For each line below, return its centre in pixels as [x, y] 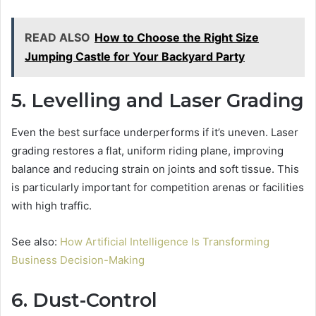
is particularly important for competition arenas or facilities [158, 187]
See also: [36, 241]
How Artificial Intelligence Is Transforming [165, 241]
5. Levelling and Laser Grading [158, 101]
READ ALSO [57, 38]
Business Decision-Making [78, 260]
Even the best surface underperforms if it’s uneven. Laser [155, 132]
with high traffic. [51, 205]
